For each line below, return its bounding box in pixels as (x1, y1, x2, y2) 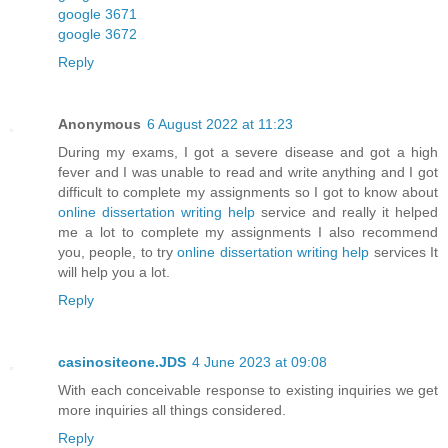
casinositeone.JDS (58, 354, 186, 371)
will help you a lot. (58, 264, 170, 281)
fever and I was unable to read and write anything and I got (58, 164, 438, 181)
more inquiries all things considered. (58, 402, 286, 419)
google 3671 (58, 6, 137, 23)
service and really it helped (255, 204, 438, 221)
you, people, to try (58, 244, 178, 261)
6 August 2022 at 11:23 (147, 116, 293, 133)
